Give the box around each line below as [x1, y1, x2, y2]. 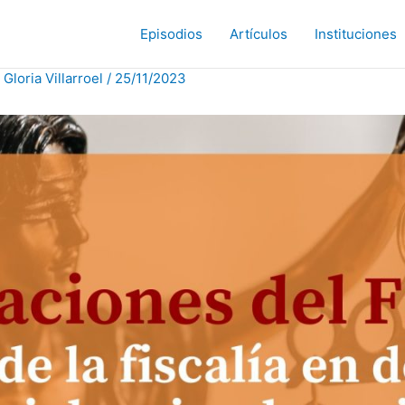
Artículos [230, 24, 287, 42]
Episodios [140, 24, 202, 42]
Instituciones [315, 24, 397, 42]
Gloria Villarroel [4, 70, 107, 87]
